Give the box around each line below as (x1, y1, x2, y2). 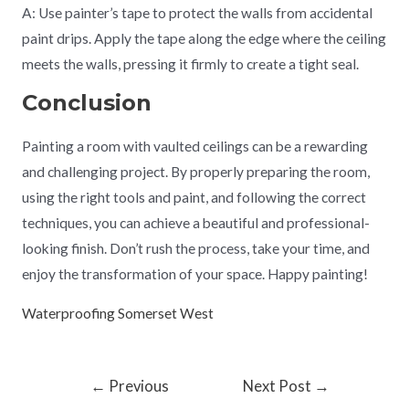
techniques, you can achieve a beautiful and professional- (21, 214, 370, 231)
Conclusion (21, 89, 152, 116)
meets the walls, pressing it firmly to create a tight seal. (21, 56, 359, 73)
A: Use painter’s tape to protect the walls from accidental (21, 5, 372, 22)
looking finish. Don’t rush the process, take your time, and (21, 239, 370, 257)
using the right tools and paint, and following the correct (21, 188, 366, 205)
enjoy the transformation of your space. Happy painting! (21, 265, 368, 282)
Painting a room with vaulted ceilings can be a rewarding (21, 137, 368, 154)
